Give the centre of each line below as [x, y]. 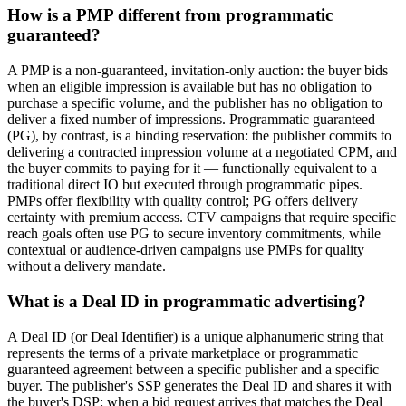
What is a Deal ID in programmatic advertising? [187, 301]
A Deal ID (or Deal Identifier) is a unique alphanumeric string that [195, 336]
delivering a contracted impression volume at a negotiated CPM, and [202, 152]
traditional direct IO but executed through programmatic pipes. [185, 185]
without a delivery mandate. [87, 266]
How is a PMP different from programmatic [170, 15]
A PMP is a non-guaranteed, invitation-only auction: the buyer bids [198, 71]
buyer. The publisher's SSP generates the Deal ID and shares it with [199, 385]
